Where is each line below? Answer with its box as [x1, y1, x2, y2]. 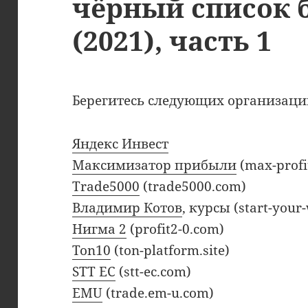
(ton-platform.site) [111, 241, 230, 260]
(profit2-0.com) [126, 220, 225, 239]
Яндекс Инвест [72, 135, 169, 153]
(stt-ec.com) [115, 263, 192, 281]
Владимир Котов [72, 199, 183, 217]
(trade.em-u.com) [102, 284, 214, 302]
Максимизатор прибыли [72, 156, 237, 175]
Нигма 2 [72, 220, 127, 239]
